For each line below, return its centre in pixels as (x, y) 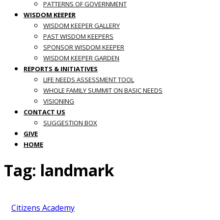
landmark (77, 170)
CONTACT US (44, 112)
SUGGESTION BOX (70, 123)
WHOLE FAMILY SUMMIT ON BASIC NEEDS (103, 90)
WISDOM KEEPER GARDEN (81, 58)
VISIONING (59, 101)
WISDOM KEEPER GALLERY (82, 26)
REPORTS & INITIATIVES (61, 69)
